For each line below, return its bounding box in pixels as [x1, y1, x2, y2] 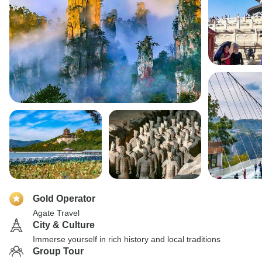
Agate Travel [33, 208, 80, 218]
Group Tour [33, 246, 84, 256]
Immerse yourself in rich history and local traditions [33, 235, 220, 244]
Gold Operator [33, 194, 95, 204]
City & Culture [33, 220, 95, 230]
